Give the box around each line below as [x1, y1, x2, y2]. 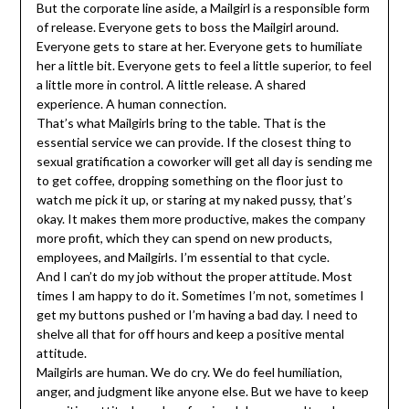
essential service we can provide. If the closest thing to [36, 133, 351, 150]
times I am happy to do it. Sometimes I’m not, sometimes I [36, 287, 364, 303]
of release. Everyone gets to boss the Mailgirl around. [36, 18, 339, 35]
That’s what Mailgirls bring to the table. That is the [36, 114, 326, 131]
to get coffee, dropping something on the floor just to [36, 172, 343, 188]
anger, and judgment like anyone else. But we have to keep [36, 383, 369, 399]
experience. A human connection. [36, 95, 226, 111]
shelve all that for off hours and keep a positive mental [36, 325, 344, 341]
